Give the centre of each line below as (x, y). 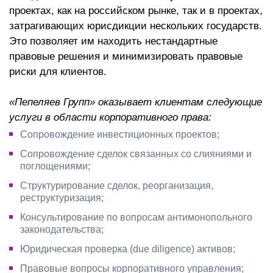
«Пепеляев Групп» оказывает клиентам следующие (136, 102)
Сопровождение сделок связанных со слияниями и (136, 154)
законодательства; (62, 229)
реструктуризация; (62, 198)
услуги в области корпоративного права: (110, 117)
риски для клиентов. (58, 72)
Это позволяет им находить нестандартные (113, 41)
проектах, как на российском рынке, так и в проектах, (136, 11)
